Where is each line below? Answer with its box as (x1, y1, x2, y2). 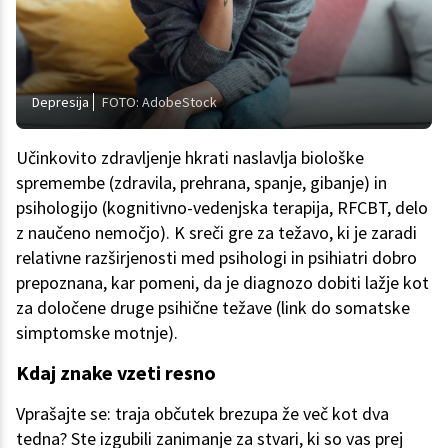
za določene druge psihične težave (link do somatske (16, 296, 410, 320)
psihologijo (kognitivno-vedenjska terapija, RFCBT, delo (16, 196, 428, 220)
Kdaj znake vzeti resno (16, 360, 216, 386)
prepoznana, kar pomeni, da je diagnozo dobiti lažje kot (16, 271, 429, 295)
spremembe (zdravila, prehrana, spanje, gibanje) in (16, 171, 387, 195)
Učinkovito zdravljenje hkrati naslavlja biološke (16, 146, 364, 170)
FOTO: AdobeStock (102, 93, 217, 112)
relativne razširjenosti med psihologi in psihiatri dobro (16, 246, 417, 270)
